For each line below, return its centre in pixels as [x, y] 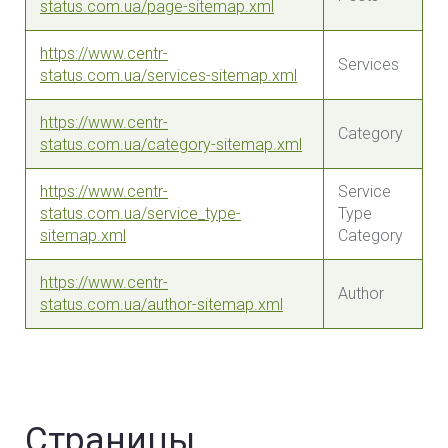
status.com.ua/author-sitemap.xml [161, 304]
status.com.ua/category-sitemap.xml [171, 144]
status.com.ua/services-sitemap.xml [168, 75]
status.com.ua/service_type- [140, 213]
